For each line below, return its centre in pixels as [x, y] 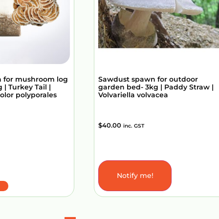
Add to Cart [130, 180]
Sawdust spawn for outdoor [148, 79]
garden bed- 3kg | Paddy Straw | [156, 87]
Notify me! [135, 176]
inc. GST [134, 126]
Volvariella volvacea [133, 95]
